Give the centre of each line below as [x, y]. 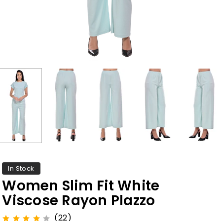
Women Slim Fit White [81, 185]
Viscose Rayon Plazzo [79, 200]
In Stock [21, 168]
